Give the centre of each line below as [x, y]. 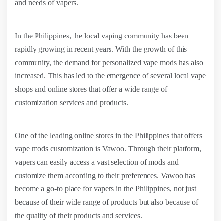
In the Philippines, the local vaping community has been [102, 36]
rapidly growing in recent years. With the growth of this [101, 49]
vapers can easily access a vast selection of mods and [97, 162]
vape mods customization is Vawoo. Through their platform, [108, 149]
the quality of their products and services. [78, 215]
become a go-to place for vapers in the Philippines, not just [106, 189]
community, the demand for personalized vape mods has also [109, 62]
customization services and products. [72, 102]
